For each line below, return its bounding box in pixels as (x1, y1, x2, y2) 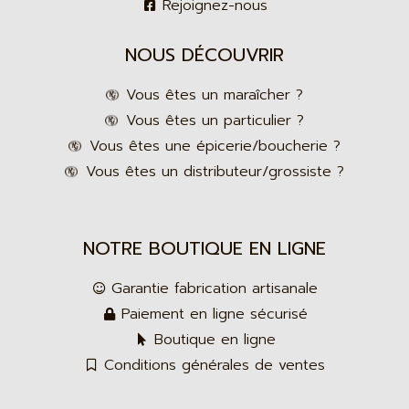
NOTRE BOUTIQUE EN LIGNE (83, 234, 326, 262)
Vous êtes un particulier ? (125, 109, 304, 131)
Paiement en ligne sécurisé (121, 302, 309, 325)
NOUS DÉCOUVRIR (125, 40, 284, 68)
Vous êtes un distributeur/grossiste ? (85, 160, 344, 183)
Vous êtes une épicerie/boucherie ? (89, 134, 341, 157)
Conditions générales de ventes (104, 353, 326, 376)
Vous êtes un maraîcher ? (126, 83, 304, 106)
